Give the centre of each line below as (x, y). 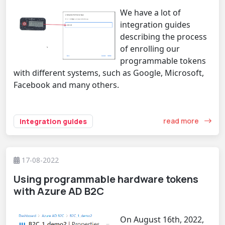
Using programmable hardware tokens (106, 179)
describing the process (163, 36)
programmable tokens (163, 61)
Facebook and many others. (66, 85)
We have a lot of (150, 12)
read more (182, 121)
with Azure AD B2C (59, 191)
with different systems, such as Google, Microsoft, (109, 73)
